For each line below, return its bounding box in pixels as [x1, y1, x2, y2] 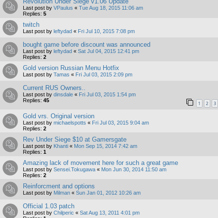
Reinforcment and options [23, 182, 95, 190]
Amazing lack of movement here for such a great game [23, 159, 178, 166]
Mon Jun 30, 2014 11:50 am [101, 166, 166, 172]
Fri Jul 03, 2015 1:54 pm [79, 91, 136, 98]
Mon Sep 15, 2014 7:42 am [74, 143, 137, 149]
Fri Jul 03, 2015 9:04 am [92, 119, 149, 126]
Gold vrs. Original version [23, 112, 94, 120]
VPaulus [54, 5, 73, 11]
